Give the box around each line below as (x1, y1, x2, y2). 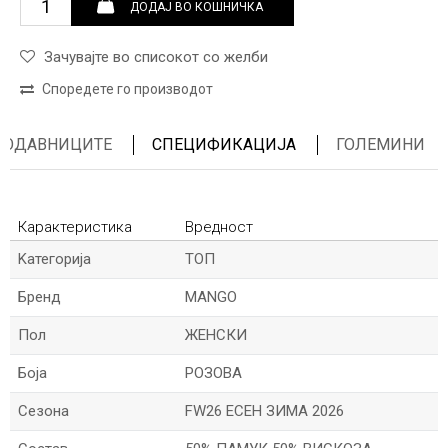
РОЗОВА (185, 364, 242, 382)
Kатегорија (18, 250, 91, 268)
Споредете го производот (42, 81, 213, 97)
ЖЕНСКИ (185, 326, 247, 344)
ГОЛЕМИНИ (336, 135, 425, 154)
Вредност (185, 218, 253, 236)
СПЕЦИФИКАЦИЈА (152, 135, 296, 154)
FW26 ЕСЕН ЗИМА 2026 (185, 402, 344, 420)
